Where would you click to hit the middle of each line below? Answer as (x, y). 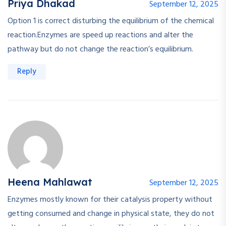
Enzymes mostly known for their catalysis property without (110, 200)
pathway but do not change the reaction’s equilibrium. (100, 50)
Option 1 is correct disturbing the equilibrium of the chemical (111, 21)
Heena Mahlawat (50, 182)
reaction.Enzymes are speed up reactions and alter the (100, 36)
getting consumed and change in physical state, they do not (111, 214)
